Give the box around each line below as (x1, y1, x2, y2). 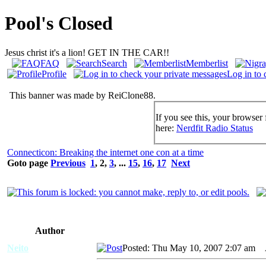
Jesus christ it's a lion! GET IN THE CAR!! (5, 47, 169, 58)
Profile (42, 68, 66, 79)
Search (102, 58, 127, 68)
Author (35, 225, 65, 236)
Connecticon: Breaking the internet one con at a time (7, 147, 204, 157)
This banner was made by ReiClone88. (5, 90, 158, 100)
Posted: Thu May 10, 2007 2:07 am (122, 242, 255, 253)
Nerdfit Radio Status (176, 122, 253, 133)
